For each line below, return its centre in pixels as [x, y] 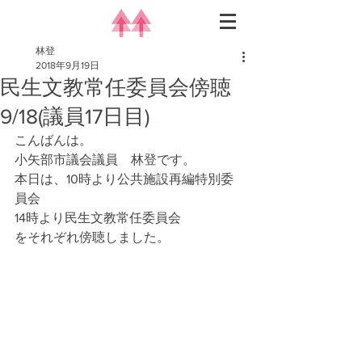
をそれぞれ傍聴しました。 [92, 237]
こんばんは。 [53, 140]
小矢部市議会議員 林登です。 [105, 160]
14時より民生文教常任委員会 [104, 218]
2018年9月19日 [67, 65]
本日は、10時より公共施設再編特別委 [124, 179]
